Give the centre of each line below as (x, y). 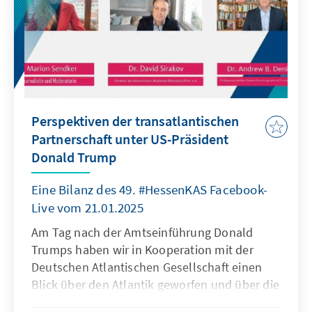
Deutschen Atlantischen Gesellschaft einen (147, 267)
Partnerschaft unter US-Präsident (130, 139)
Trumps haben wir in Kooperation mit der (142, 250)
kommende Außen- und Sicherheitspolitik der (155, 302)
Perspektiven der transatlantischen (135, 121)
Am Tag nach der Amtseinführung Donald (142, 233)
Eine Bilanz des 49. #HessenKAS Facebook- (150, 190)
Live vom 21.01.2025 (87, 208)
